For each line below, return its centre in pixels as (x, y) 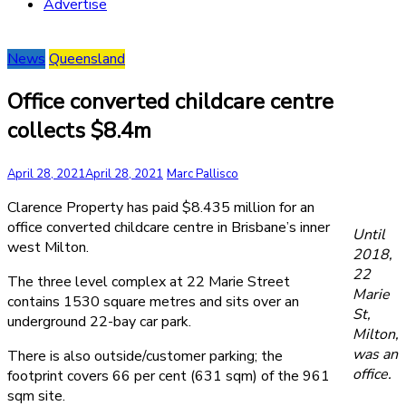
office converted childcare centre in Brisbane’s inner (169, 227)
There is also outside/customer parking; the (145, 356)
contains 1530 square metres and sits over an (153, 301)
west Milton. (48, 247)
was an (375, 354)
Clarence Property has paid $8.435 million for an (161, 207)
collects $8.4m (79, 130)
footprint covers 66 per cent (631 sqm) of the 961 (169, 376)
